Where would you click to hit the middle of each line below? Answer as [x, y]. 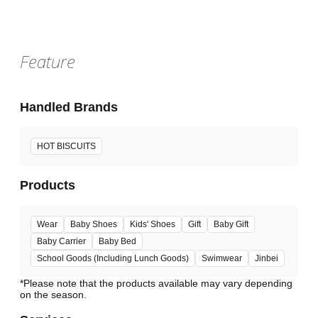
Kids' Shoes [153, 225]
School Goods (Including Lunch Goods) [113, 259]
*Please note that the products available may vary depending [156, 284]
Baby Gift [231, 225]
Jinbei [267, 259]
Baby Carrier [61, 242]
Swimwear [222, 259]
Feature [48, 62]
